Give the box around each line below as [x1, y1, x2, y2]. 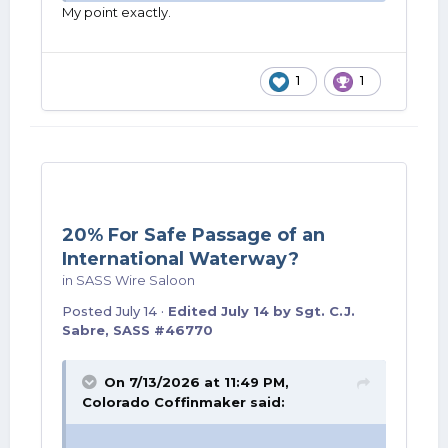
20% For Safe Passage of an [62, 224, 325, 246]
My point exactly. [62, 4, 174, 20]
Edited [168, 303, 221, 319]
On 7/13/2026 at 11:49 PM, [104, 374, 289, 390]
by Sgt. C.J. [269, 303, 355, 319]
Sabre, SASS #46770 [62, 322, 213, 338]
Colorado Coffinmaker [82, 394, 246, 410]
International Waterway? [62, 248, 299, 270]
